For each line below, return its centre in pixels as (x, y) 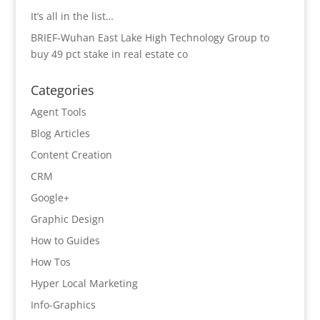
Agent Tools (58, 112)
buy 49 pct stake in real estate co (109, 54)
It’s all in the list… (72, 16)
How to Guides (65, 240)
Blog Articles (60, 133)
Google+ (50, 197)
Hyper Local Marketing (84, 283)
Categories (62, 90)
